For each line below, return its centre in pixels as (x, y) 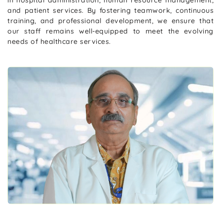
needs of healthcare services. (59, 41)
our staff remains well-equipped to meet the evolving (110, 31)
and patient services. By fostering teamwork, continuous (110, 10)
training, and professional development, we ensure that (110, 20)
